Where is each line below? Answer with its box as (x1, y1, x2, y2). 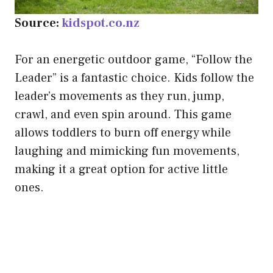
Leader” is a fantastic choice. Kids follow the (15, 70, 254, 87)
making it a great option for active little (15, 161, 228, 178)
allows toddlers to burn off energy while (15, 125, 231, 141)
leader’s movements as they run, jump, (15, 88, 224, 105)
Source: (15, 15, 62, 32)
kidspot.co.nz (62, 15, 140, 32)
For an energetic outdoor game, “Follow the (15, 52, 252, 68)
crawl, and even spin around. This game (15, 107, 232, 123)
